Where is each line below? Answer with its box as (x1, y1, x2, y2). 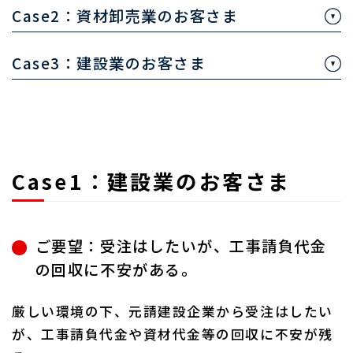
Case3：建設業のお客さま (12, 52, 206, 75)
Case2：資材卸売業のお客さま (12, 5, 239, 28)
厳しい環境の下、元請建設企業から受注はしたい (12, 302, 333, 321)
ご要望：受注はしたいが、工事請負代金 (35, 235, 327, 258)
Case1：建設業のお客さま (12, 165, 292, 196)
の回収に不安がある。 (35, 258, 198, 281)
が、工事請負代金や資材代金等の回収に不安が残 (12, 325, 333, 344)
